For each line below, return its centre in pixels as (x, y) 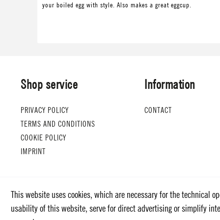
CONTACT (158, 110)
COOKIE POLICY (43, 137)
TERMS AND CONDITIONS (58, 124)
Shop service (49, 84)
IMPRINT (33, 151)
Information (170, 84)
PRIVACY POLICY (45, 110)
